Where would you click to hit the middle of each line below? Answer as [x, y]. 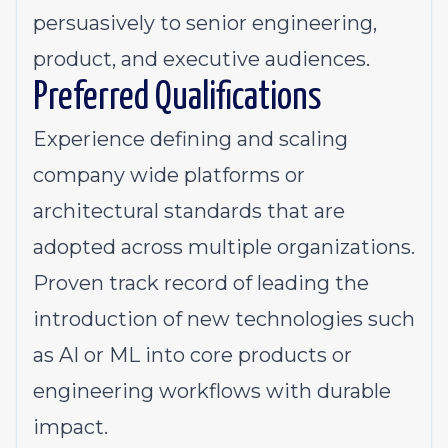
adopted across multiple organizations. [224, 247]
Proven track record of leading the [201, 283]
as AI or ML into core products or [192, 355]
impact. [70, 427]
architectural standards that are [189, 211]
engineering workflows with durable [212, 391]
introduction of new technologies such [224, 319]
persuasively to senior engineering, [205, 23]
